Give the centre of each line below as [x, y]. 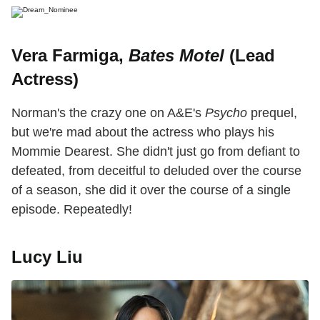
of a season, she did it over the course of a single [151, 190]
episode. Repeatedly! [72, 209]
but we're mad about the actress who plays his [143, 132]
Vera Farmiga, [70, 55]
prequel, [272, 112]
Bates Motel [176, 55]
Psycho [226, 112]
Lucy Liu [47, 256]
